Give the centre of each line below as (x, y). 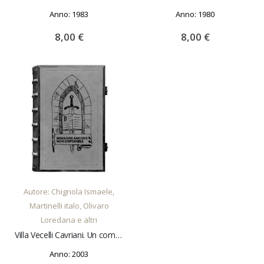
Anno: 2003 (69, 254)
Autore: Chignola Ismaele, (69, 191)
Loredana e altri (69, 220)
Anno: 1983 (69, 14)
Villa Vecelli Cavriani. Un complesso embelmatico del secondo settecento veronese (118, 235)
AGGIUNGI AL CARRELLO (77, 164)
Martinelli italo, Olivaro (69, 205)
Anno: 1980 (195, 14)
